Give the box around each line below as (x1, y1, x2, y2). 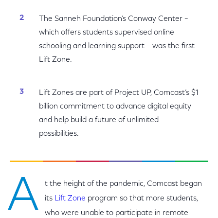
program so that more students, (86, 195, 198, 202)
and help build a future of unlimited (39, 116, 159, 124)
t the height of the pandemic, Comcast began (45, 180, 202, 188)
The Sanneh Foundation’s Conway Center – (39, 15, 188, 23)
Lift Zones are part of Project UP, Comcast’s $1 (39, 89, 199, 97)
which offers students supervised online (39, 29, 174, 36)
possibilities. (39, 130, 79, 138)
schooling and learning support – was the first (39, 42, 195, 50)
